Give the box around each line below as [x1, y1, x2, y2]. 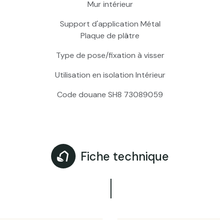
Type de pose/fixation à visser [55, 50, 165, 60]
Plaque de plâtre [81, 30, 139, 41]
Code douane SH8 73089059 [57, 89, 163, 100]
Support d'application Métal [59, 18, 161, 29]
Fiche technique [81, 148, 169, 164]
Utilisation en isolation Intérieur [55, 69, 165, 80]
